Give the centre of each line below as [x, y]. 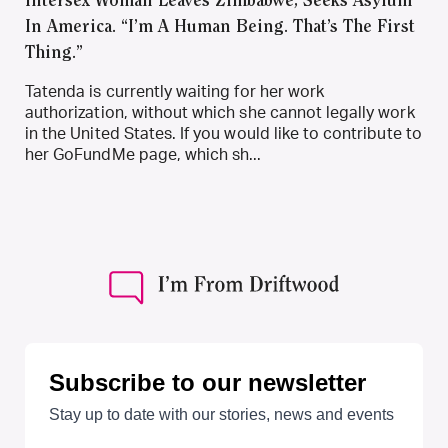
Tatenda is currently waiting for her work [175, 92]
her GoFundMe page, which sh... [143, 155]
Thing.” [54, 54]
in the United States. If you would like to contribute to [223, 134]
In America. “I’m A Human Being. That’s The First [220, 28]
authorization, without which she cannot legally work [220, 113]
